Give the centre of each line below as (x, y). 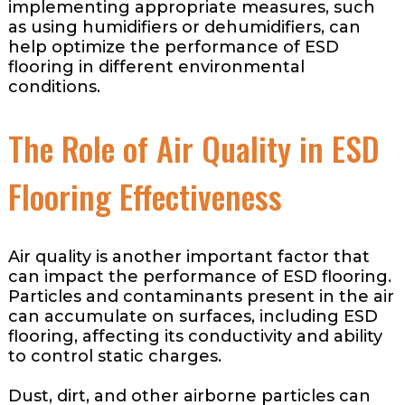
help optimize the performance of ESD (173, 47)
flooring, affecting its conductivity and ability (195, 336)
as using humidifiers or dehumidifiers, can (184, 27)
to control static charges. (114, 356)
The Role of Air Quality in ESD (193, 147)
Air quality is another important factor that (188, 256)
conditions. (54, 86)
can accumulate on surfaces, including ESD (193, 316)
